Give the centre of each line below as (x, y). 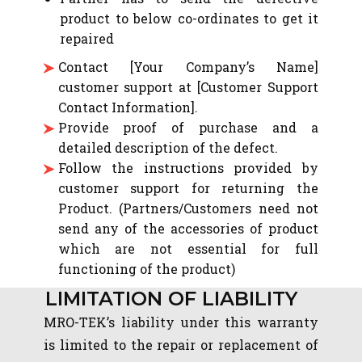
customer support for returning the (188, 188)
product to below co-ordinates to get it (189, 18)
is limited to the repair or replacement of (181, 345)
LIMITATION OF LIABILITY (171, 299)
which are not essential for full (188, 248)
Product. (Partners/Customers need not (188, 208)
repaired (87, 38)
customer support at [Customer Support (188, 87)
